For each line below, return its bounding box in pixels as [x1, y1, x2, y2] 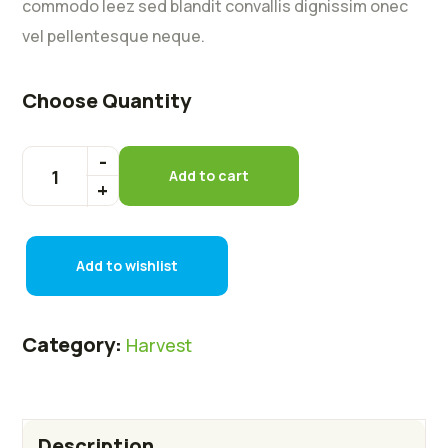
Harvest [126, 333, 193, 358]
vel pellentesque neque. [22, 25, 206, 48]
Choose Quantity [22, 87, 192, 115]
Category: [22, 331, 123, 359]
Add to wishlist [76, 256, 179, 276]
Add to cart [169, 166, 250, 186]
